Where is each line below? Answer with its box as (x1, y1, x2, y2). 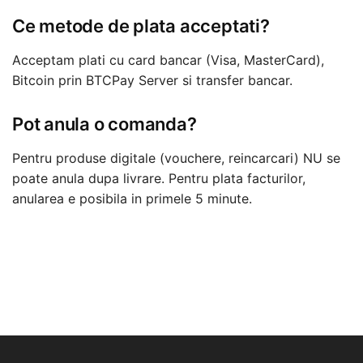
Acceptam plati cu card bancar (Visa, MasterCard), (12, 51, 324, 68)
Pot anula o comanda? (12, 113, 197, 135)
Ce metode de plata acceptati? (12, 15, 270, 36)
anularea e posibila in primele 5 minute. (12, 190, 252, 207)
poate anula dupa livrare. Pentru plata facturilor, (12, 170, 305, 187)
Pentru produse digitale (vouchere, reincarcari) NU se (12, 150, 340, 167)
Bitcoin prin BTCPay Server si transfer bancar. (12, 71, 293, 88)
